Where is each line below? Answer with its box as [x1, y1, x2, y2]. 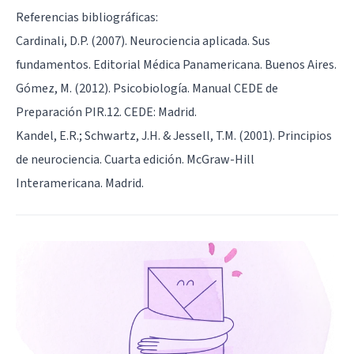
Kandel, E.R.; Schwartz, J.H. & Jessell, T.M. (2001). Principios [16, 126, 332, 145]
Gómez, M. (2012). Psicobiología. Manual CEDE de [16, 79, 278, 97]
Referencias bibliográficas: [16, 8, 158, 26]
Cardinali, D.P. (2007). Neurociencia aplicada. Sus [16, 32, 270, 50]
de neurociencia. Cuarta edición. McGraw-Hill [16, 150, 254, 168]
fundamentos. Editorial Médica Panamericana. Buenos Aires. [16, 55, 337, 73]
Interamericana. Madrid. [16, 174, 144, 192]
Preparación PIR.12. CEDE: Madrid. [16, 103, 197, 121]
